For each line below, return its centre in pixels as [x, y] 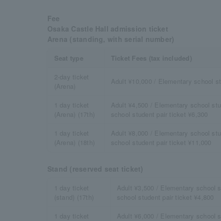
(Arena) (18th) [74, 142]
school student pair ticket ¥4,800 [165, 197]
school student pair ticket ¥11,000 [161, 142]
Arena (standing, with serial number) [111, 39]
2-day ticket [72, 77]
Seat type [69, 58]
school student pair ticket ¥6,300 [159, 114]
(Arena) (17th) [74, 114]
